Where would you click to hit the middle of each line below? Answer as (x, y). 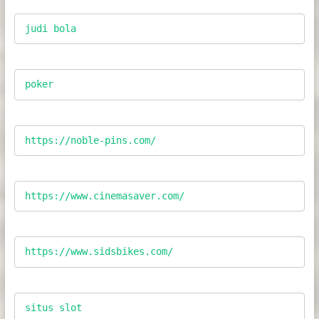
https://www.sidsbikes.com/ (99, 252)
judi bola (50, 28)
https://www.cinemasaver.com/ (104, 196)
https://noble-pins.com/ (90, 140)
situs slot (53, 307)
